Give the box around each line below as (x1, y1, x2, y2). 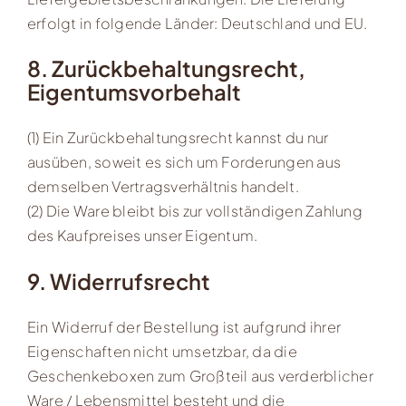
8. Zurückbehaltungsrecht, (26, 54, 305, 82)
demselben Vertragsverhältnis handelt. (26, 177, 299, 197)
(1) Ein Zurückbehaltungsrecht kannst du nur (26, 128, 329, 148)
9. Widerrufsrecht (26, 266, 210, 295)
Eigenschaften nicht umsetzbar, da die (26, 341, 297, 361)
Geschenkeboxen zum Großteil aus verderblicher (26, 365, 373, 385)
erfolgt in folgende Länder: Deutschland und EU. (26, 13, 368, 33)
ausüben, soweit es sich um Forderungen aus (26, 152, 342, 172)
